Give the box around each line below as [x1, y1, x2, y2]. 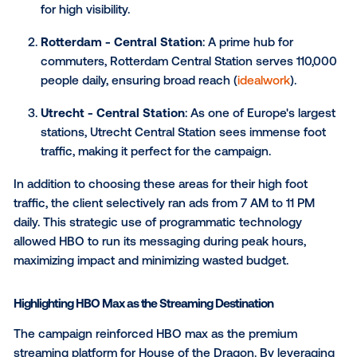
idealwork [279, 338, 342, 355]
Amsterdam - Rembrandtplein [47, 210, 252, 226]
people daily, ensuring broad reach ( [47, 338, 280, 355]
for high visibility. [47, 254, 153, 271]
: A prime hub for [237, 293, 345, 310]
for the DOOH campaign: [15, 171, 175, 188]
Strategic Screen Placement [15, 112, 186, 129]
